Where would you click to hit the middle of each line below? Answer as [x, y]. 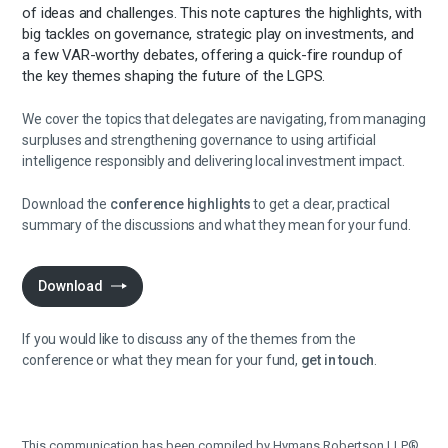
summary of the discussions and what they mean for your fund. [216, 225]
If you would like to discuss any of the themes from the [189, 339]
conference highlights [180, 204]
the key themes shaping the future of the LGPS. [174, 76]
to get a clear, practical [320, 204]
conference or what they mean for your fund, [161, 360]
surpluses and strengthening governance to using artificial [199, 140]
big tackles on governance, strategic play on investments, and [218, 34]
